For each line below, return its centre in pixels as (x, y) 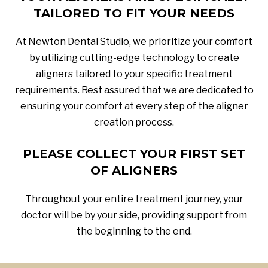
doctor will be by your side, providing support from (134, 215)
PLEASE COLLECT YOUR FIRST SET (134, 153)
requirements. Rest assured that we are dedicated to (134, 90)
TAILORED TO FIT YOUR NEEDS (134, 13)
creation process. (134, 122)
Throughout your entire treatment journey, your (134, 199)
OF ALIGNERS (134, 170)
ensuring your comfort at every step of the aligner (134, 106)
